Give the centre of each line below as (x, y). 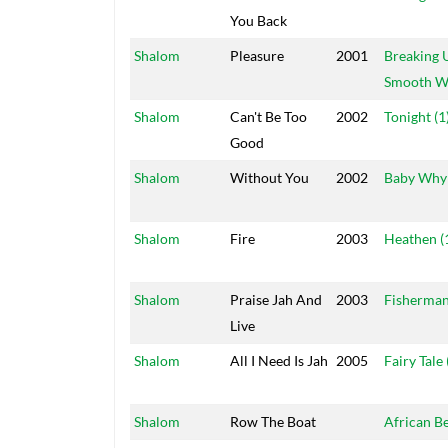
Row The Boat (273, 422)
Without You (269, 178)
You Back (258, 21)
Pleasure (257, 56)
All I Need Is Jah (279, 361)
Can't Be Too (268, 117)
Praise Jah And (276, 300)
